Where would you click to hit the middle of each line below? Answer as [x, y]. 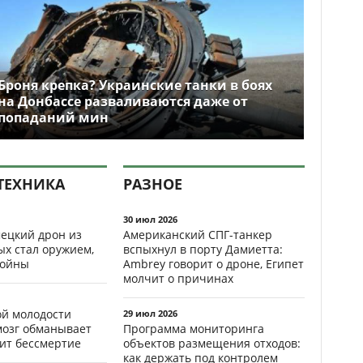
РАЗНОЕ [153, 184]
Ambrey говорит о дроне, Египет [214, 263]
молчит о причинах [178, 278]
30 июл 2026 [150, 219]
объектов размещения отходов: [212, 343]
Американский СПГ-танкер [198, 234]
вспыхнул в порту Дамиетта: [203, 249]
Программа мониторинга [194, 328]
